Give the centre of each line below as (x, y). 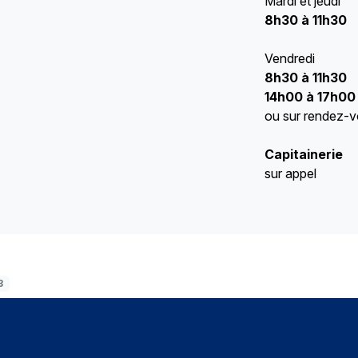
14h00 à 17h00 (310, 97)
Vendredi (289, 59)
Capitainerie (303, 155)
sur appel (290, 174)
